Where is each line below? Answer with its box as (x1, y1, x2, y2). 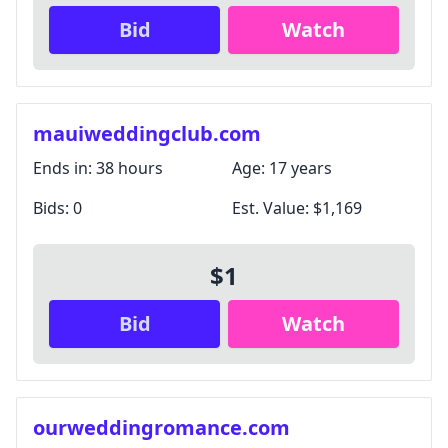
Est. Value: (232, 197, 313, 219)
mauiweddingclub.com (33, 120, 261, 147)
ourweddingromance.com (33, 414, 290, 441)
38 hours (96, 157, 163, 179)
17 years (269, 157, 332, 179)
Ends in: (33, 157, 96, 179)
